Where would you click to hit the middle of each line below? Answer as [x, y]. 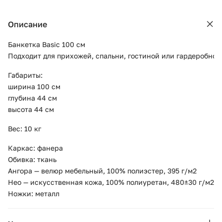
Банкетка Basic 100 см [47, 44]
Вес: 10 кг [25, 129]
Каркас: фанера [35, 148]
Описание [28, 24]
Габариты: [25, 75]
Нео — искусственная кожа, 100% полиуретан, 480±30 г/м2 [111, 182]
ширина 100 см [34, 86]
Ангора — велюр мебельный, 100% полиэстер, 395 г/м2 [102, 171]
